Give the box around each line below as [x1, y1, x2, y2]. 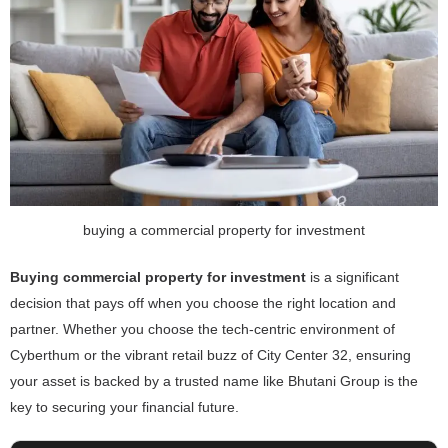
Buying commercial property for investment [10, 268, 306, 285]
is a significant [306, 268, 399, 285]
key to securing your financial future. [10, 398, 239, 415]
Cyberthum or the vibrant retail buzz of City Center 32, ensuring [10, 346, 411, 363]
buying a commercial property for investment [83, 221, 365, 238]
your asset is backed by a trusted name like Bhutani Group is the [10, 372, 418, 389]
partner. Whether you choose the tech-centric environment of [10, 320, 395, 337]
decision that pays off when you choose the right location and [10, 294, 396, 311]
